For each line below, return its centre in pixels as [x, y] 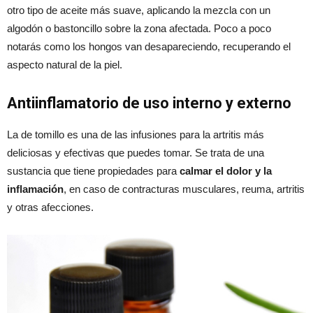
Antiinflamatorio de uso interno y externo [149, 103]
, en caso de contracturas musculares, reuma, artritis [184, 189]
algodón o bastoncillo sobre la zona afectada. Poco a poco [139, 29]
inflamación [35, 189]
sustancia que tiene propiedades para [93, 171]
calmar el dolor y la [226, 171]
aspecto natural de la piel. [65, 65]
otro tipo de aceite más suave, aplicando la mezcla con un [139, 10]
